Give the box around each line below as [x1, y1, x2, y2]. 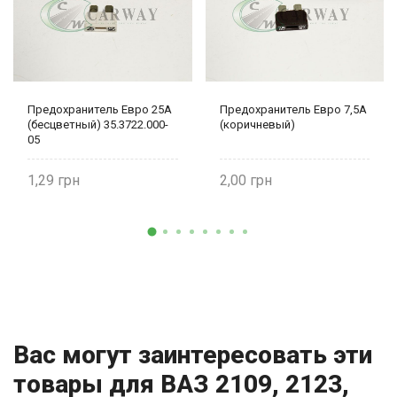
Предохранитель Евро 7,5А [219, 103, 367, 117]
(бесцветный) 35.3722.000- [27, 118, 168, 132]
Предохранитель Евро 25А [27, 103, 172, 117]
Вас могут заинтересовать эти [13, 340, 372, 370]
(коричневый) [219, 118, 295, 132]
